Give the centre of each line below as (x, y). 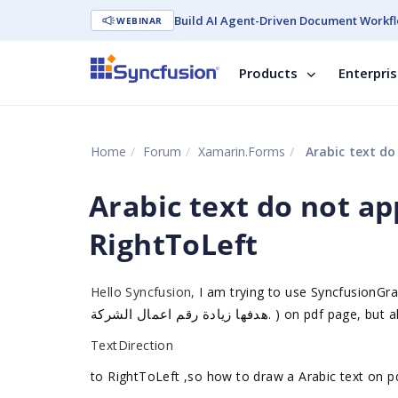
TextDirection (132, 345)
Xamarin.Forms (242, 151)
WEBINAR (139, 20)
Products (268, 73)
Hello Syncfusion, (143, 292)
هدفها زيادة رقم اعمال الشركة (180, 314)
